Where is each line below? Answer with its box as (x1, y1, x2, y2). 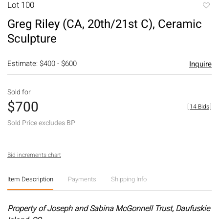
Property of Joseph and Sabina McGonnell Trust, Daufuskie (7, 202, 210, 215)
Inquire (189, 58, 212, 69)
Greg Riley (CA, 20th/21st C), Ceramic (7, 15, 202, 33)
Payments (68, 174, 96, 184)
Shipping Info (111, 174, 147, 184)
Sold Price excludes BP (7, 117, 75, 128)
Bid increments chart (7, 150, 61, 159)
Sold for (7, 87, 31, 97)
